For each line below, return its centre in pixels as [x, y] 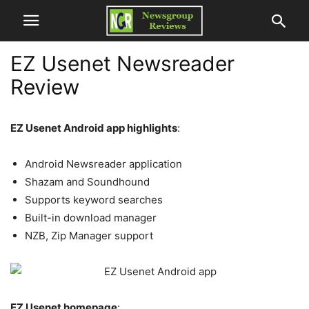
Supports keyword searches [94, 200]
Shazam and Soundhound [87, 182]
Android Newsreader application [103, 164]
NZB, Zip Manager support [89, 236]
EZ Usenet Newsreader [122, 63]
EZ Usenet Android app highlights [94, 128]
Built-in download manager [91, 218]
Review [45, 87]
